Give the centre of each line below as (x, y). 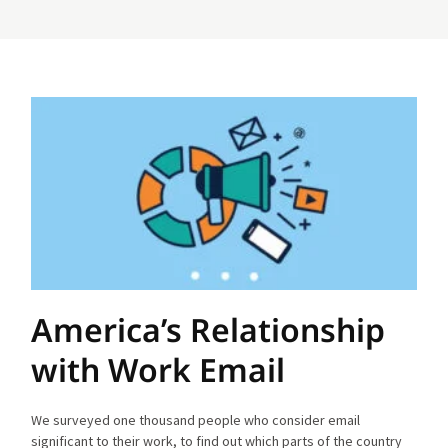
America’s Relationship (208, 329)
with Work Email (158, 369)
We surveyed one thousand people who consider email (196, 419)
